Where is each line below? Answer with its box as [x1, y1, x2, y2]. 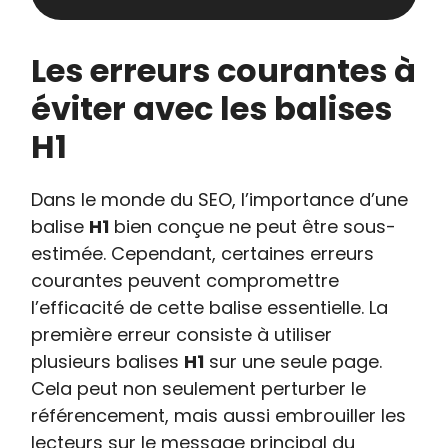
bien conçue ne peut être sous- [109, 214, 397, 239]
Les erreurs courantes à [31, 48, 417, 93]
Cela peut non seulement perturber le [31, 376, 367, 401]
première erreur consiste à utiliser [31, 322, 333, 347]
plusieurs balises [31, 349, 185, 374]
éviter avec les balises [31, 86, 393, 131]
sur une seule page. [204, 349, 383, 374]
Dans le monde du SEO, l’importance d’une [31, 187, 409, 212]
